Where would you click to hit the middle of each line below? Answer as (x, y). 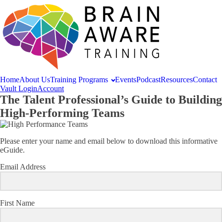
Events (125, 80)
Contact (205, 80)
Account (51, 88)
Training (64, 80)
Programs (93, 80)
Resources (176, 80)
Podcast (148, 80)
